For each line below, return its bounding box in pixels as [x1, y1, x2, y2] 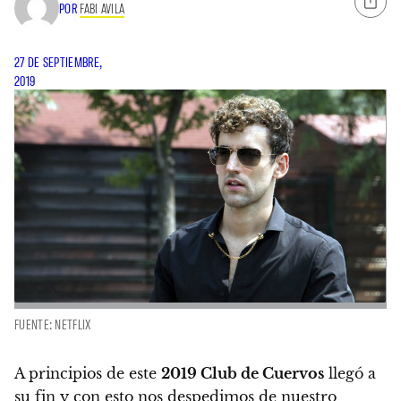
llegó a [324, 363, 376, 382]
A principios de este [14, 363, 161, 382]
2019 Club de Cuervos [161, 363, 324, 382]
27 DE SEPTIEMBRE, [14, 54, 102, 71]
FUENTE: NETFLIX [14, 315, 91, 332]
